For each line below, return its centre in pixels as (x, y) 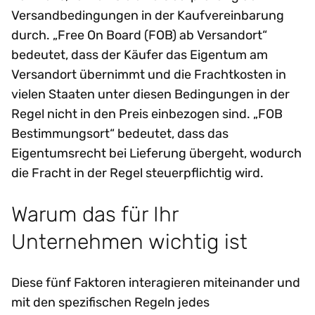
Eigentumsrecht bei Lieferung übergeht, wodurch (156, 154)
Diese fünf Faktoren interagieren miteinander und (156, 282)
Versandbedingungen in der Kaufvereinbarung (148, 16)
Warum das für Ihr (95, 214)
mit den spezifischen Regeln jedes (110, 302)
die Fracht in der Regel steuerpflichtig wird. (137, 173)
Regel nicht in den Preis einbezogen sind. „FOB (147, 114)
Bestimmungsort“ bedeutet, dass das (120, 134)
